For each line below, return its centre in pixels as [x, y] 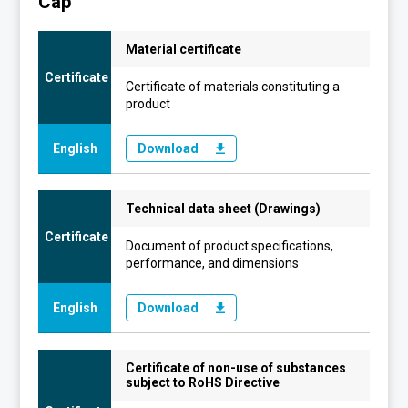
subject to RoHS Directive [203, 382]
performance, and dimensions [213, 263]
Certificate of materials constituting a [233, 86]
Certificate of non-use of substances [236, 367]
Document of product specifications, [230, 245]
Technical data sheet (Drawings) [224, 208]
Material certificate [184, 49]
